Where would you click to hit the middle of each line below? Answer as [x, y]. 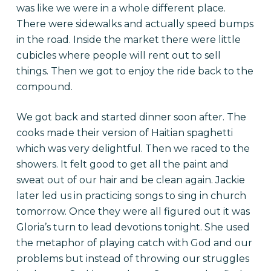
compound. [44, 87]
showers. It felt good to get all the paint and [122, 164]
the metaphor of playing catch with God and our [134, 243]
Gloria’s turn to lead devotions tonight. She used [133, 227]
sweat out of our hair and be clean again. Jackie [130, 180]
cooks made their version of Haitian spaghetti [124, 133]
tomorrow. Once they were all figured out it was [133, 211]
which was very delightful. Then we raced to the [133, 149]
